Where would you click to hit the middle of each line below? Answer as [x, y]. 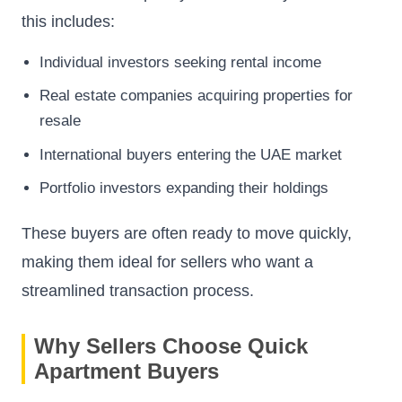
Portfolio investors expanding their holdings [184, 188]
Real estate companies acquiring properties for [196, 96]
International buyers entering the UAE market [191, 154]
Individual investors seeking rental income [180, 62]
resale [60, 121]
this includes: [68, 21]
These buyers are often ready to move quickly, [187, 234]
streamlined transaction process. [138, 291]
